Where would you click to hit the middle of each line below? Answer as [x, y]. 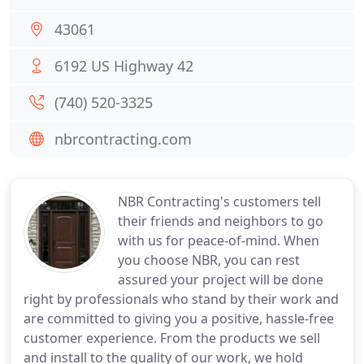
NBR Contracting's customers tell [219, 201]
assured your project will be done [221, 279]
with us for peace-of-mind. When [219, 240]
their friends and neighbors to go [221, 221]
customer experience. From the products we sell [172, 338]
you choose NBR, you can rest [209, 260]
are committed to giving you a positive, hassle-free [179, 318]
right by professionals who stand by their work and [181, 299]
